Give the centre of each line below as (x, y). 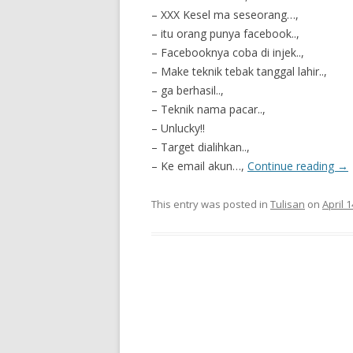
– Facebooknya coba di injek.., (228, 52)
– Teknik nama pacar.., (208, 109)
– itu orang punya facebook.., (225, 33)
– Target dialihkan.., (201, 147)
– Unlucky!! (178, 128)
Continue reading (292, 166)
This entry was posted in (211, 204)
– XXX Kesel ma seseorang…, (225, 15)
